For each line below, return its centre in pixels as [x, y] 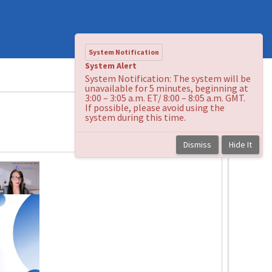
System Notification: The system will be [168, 78]
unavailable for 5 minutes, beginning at [167, 88]
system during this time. [135, 117]
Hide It [240, 144]
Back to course [187, 129]
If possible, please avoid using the [155, 107]
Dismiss [197, 144]
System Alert [111, 66]
